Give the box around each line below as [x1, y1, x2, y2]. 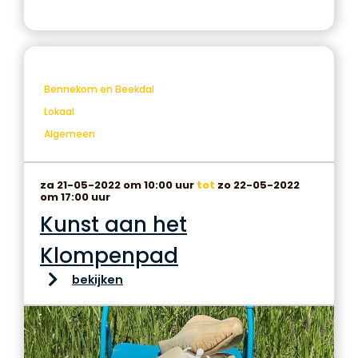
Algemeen [44, 127, 95, 141]
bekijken [72, 272, 123, 288]
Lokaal [44, 105, 74, 118]
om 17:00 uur [40, 189, 110, 205]
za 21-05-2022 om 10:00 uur [40, 177, 197, 193]
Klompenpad [40, 241, 178, 270]
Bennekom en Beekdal [44, 82, 154, 96]
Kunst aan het [40, 210, 187, 239]
